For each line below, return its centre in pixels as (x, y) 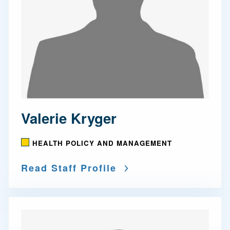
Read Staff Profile (69, 168)
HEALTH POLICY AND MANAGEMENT (102, 143)
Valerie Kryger (69, 118)
